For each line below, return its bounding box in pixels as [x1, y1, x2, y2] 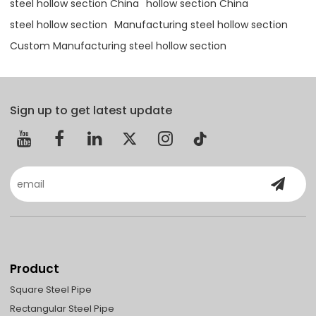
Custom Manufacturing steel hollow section [10, 38, 227, 53]
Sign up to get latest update [10, 102, 173, 119]
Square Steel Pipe [10, 282, 92, 296]
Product [10, 260, 60, 277]
